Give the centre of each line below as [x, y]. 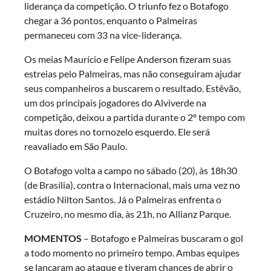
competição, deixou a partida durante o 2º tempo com [135, 117]
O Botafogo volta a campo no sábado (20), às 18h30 [131, 170]
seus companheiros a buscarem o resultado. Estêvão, [132, 88]
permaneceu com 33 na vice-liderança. [103, 34]
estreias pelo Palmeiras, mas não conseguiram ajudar [133, 73]
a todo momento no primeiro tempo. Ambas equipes [132, 252]
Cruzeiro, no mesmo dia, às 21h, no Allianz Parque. [128, 214]
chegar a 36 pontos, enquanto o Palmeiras [111, 20]
